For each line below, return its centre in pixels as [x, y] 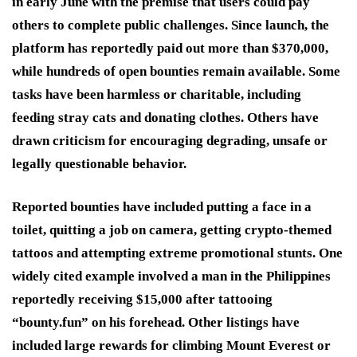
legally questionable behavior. [99, 163]
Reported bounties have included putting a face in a [162, 206]
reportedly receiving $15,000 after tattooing [142, 299]
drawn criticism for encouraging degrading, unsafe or [170, 140]
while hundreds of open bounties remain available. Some [176, 71]
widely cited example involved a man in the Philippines [171, 276]
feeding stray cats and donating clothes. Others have [165, 117]
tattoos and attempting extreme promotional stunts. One [177, 253]
